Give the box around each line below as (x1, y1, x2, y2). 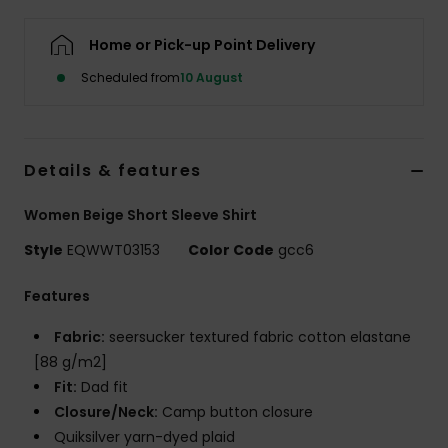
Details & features (24, 159, 202, 183)
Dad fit (77, 377, 128, 398)
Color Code (188, 240, 274, 261)
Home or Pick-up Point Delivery (89, 35, 315, 56)
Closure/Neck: (54, 402, 158, 423)
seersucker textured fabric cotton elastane (105, 327, 411, 348)
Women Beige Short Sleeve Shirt (24, 205, 257, 226)
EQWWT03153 (63, 240, 164, 261)
